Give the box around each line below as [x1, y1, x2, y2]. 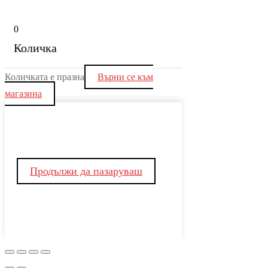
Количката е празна [5, 71, 84, 82]
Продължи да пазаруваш [30, 165, 142, 177]
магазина [5, 88, 42, 99]
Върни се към [98, 71, 153, 82]
